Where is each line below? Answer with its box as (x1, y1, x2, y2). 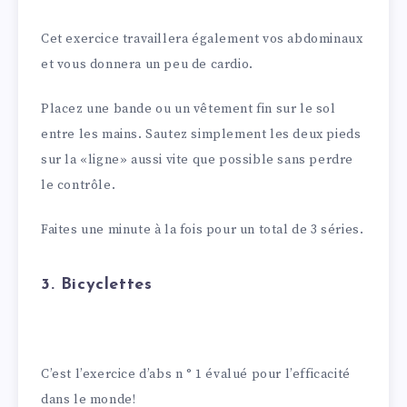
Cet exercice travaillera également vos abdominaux (41, 31, 363, 48)
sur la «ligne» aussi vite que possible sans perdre (41, 151, 354, 168)
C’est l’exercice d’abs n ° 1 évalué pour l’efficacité (41, 366, 351, 383)
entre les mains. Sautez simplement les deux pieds (41, 125, 362, 143)
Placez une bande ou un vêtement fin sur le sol (41, 100, 336, 117)
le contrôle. (41, 176, 116, 194)
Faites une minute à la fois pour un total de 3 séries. (41, 221, 364, 238)
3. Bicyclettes (41, 276, 153, 294)
